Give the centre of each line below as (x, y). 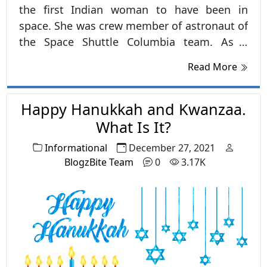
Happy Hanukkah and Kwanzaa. (133, 109)
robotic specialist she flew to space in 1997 (133, 58)
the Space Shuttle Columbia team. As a (133, 41)
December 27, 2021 (172, 148)
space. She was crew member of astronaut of (133, 25)
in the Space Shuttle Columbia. (97, 74)
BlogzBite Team (99, 162)
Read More (214, 66)
